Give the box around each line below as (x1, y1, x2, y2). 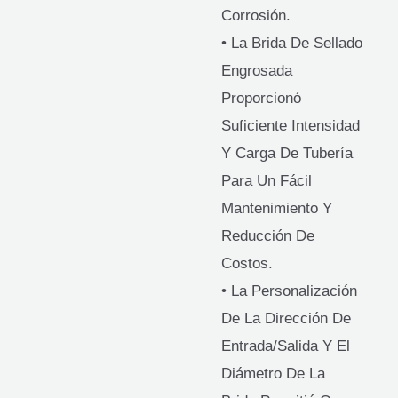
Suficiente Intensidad (221, 116, 360, 134)
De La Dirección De (221, 309, 351, 327)
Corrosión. (221, 6, 291, 24)
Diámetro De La (221, 364, 325, 382)
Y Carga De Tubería (221, 144, 353, 162)
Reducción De (221, 227, 314, 244)
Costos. (221, 254, 273, 272)
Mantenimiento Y (221, 199, 332, 217)
